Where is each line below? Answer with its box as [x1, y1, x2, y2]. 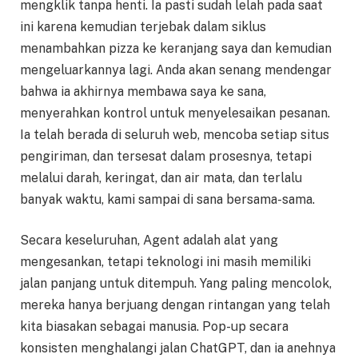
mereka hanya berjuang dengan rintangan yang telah [20, 297, 330, 313]
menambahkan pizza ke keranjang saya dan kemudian [20, 40, 332, 56]
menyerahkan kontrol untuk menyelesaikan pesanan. [20, 105, 330, 121]
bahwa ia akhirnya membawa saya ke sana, [20, 83, 266, 99]
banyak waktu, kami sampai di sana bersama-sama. [20, 191, 315, 207]
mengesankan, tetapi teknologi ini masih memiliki [20, 254, 311, 270]
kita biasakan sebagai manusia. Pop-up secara [20, 319, 288, 335]
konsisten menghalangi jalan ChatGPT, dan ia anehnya [20, 340, 336, 356]
